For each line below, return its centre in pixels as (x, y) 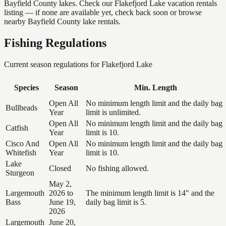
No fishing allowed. (117, 168)
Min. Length (155, 87)
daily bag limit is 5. (116, 202)
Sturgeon (20, 173)
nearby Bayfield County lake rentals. (62, 21)
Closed (60, 168)
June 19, (62, 202)
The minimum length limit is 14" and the (150, 193)
